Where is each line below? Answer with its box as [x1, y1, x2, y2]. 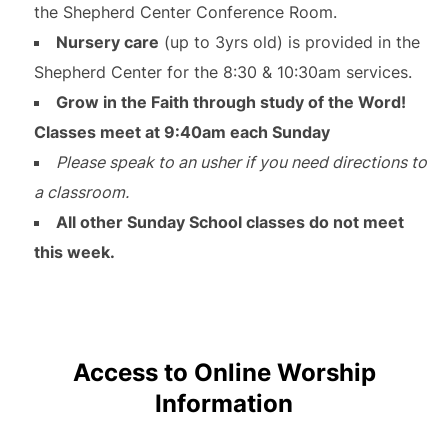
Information [155, 389, 293, 419]
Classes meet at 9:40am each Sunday [33, 122, 330, 143]
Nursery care [55, 32, 159, 53]
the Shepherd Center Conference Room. [33, 2, 337, 23]
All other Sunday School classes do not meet [55, 212, 404, 233]
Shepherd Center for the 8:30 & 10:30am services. [33, 62, 412, 83]
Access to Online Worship [72, 358, 376, 388]
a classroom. [33, 182, 129, 203]
